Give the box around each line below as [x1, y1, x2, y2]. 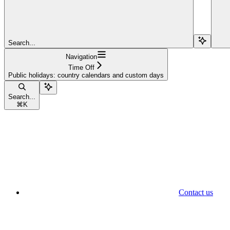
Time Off [68, 63, 94, 71]
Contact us [179, 187, 213, 197]
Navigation [66, 52, 97, 61]
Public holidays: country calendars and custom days [8, 71, 164, 79]
